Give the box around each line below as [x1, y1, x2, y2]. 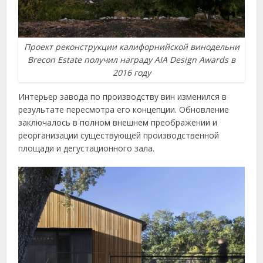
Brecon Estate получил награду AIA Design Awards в [28, 53, 235, 65]
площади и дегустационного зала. [18, 142, 155, 154]
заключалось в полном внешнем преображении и [18, 116, 218, 128]
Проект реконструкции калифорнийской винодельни [23, 41, 240, 52]
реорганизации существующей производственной [18, 129, 220, 141]
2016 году [112, 66, 151, 78]
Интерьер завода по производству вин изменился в [18, 90, 227, 102]
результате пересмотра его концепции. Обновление [18, 103, 230, 115]
